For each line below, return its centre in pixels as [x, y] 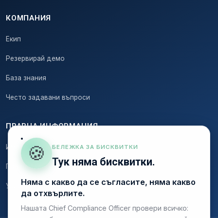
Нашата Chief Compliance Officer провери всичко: [104, 208]
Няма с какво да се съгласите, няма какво [108, 182]
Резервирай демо [35, 59]
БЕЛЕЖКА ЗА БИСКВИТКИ [95, 147]
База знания [26, 78]
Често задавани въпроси [48, 98]
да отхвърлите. [53, 193]
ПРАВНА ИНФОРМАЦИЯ [52, 126]
